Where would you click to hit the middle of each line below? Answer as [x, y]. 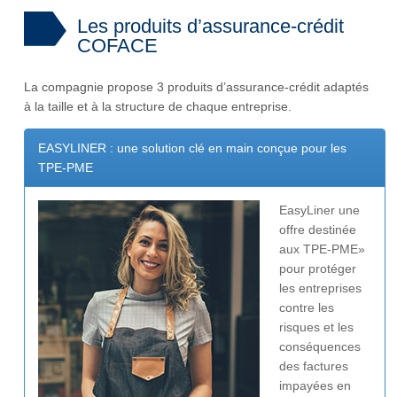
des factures [314, 366]
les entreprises [320, 288]
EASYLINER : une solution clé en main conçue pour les [192, 148]
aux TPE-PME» [322, 249]
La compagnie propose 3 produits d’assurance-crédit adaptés [196, 87]
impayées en [315, 386]
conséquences [320, 347]
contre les [307, 308]
